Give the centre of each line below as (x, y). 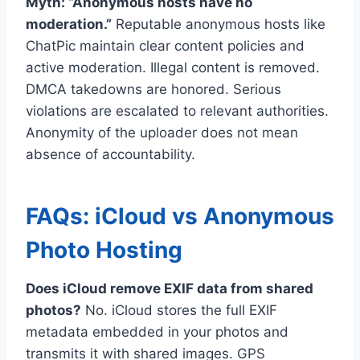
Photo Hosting (104, 250)
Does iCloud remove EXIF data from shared (170, 288)
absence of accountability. (110, 154)
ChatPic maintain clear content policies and (165, 45)
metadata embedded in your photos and (157, 331)
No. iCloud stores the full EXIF (179, 310)
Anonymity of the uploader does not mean (162, 132)
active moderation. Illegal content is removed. (173, 67)
